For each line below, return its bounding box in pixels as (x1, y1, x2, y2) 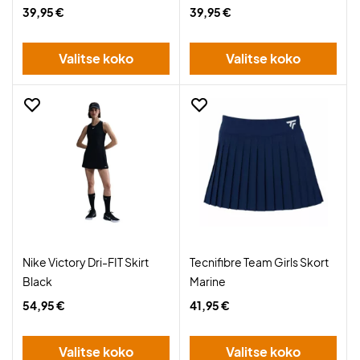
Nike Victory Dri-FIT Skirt (22, 255, 149, 269)
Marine (190, 274, 226, 288)
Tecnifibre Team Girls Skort (190, 255, 329, 269)
